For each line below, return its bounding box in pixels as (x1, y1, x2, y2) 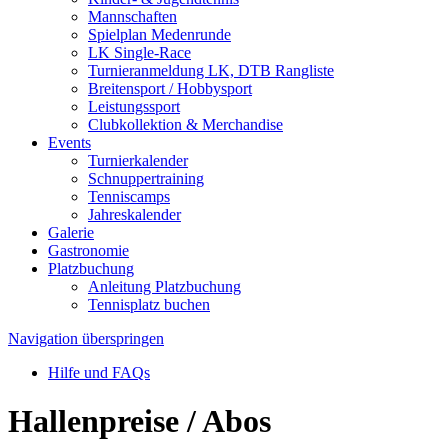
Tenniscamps (88, 188, 170, 205)
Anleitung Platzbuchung (88, 278, 241, 295)
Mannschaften (88, 8, 177, 25)
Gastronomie (48, 242, 129, 259)
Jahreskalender (88, 206, 181, 223)
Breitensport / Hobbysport (88, 80, 252, 97)
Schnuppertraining (88, 170, 204, 187)
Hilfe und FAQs (48, 364, 150, 381)
